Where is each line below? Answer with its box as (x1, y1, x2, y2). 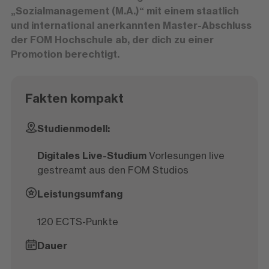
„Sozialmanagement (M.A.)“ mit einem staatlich (10, 5, 239, 17)
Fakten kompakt (25, 91, 124, 106)
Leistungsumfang (37, 188, 122, 201)
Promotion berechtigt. (10, 48, 119, 60)
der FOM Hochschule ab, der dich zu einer (10, 34, 214, 46)
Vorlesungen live (146, 150, 225, 162)
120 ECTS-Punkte (37, 215, 118, 228)
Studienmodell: (37, 122, 110, 134)
